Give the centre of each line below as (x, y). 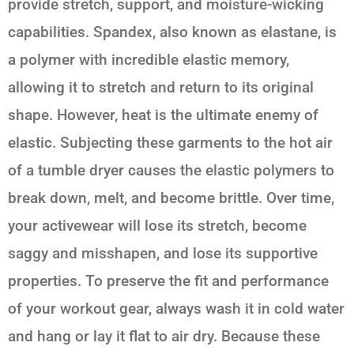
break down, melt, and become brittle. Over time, (171, 198)
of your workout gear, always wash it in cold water (176, 308)
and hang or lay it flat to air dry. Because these (164, 336)
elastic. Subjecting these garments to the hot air (170, 142)
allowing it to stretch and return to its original (161, 87)
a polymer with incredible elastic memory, (149, 59)
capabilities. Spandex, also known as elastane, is (172, 32)
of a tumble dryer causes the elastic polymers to (171, 170)
